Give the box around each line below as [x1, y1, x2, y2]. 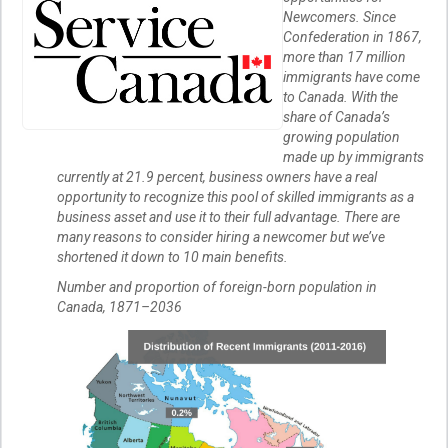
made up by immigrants [283, 149, 424, 166]
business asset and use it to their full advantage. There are [57, 209, 400, 226]
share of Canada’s [283, 109, 390, 126]
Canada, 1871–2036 [57, 299, 182, 316]
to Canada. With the [283, 89, 398, 106]
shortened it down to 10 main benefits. [57, 249, 288, 266]
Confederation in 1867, [283, 29, 422, 46]
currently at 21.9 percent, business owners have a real [57, 169, 377, 186]
